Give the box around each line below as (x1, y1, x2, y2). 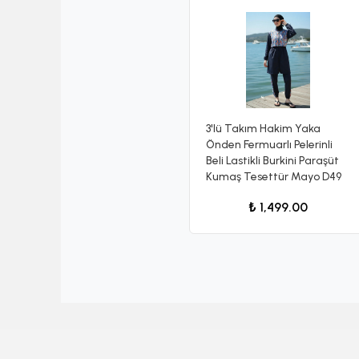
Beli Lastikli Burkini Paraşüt (206, 153, 339, 167)
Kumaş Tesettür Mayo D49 (206, 169, 341, 184)
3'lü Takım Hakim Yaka (206, 121, 321, 135)
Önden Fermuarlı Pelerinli (206, 137, 333, 151)
